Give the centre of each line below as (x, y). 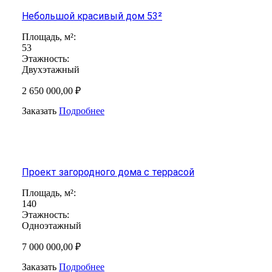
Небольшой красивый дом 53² (92, 16)
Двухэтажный (51, 69)
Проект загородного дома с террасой (108, 172)
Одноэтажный (52, 225)
